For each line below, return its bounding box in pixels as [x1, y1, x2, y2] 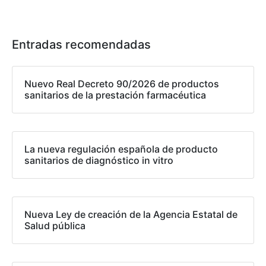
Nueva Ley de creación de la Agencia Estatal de [24, 208, 237, 220]
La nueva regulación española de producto [24, 142, 218, 155]
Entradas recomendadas [12, 37, 151, 52]
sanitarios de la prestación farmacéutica [24, 88, 206, 101]
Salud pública [24, 219, 85, 232]
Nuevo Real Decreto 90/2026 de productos [24, 77, 219, 90]
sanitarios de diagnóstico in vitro [24, 154, 173, 166]
